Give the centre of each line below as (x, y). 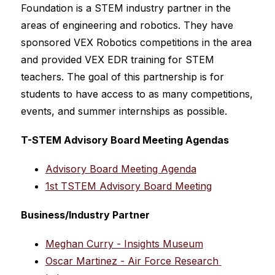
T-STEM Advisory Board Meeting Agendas (125, 140)
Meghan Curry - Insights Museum (124, 244)
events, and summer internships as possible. (124, 111)
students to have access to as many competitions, (137, 94)
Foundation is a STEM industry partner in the (126, 8)
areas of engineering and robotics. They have (127, 25)
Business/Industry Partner (85, 215)
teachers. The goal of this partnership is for (122, 77)
